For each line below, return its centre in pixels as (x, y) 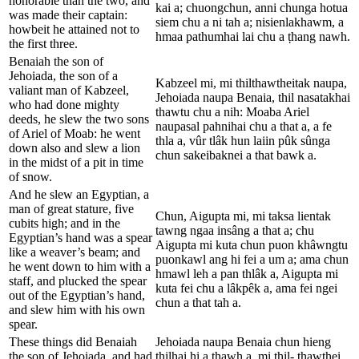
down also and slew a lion (75, 147)
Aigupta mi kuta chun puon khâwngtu (252, 244)
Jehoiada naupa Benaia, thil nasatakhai (253, 97)
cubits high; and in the (65, 223)
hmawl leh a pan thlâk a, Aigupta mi (247, 273)
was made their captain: (68, 14)
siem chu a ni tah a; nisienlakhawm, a (250, 22)
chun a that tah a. (198, 302)
